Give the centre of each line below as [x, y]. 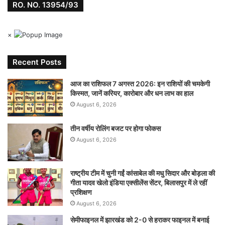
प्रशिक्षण [81, 192]
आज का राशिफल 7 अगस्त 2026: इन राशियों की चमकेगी [140, 83]
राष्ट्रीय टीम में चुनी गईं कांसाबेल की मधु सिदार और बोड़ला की [143, 173]
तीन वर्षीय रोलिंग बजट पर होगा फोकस [116, 128]
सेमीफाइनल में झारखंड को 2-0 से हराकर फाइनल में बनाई [140, 219]
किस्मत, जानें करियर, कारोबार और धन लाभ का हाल [132, 93]
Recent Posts [37, 62]
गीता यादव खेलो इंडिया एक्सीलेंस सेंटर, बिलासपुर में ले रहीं [139, 182]
